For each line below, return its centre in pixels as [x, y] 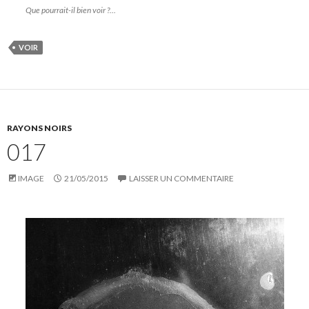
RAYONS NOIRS [39, 128]
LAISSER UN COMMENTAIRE [181, 179]
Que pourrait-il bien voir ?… [70, 10]
